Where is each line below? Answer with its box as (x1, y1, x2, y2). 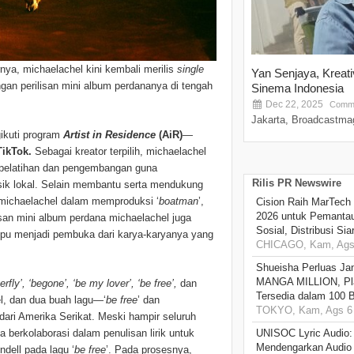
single (177, 63, 204, 76)
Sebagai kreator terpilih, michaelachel (35, 145, 206, 158)
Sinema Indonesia (251, 81, 344, 96)
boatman (159, 195, 198, 208)
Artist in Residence (63, 129, 159, 141)
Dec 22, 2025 (263, 99, 323, 111)
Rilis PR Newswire (252, 177, 341, 190)
